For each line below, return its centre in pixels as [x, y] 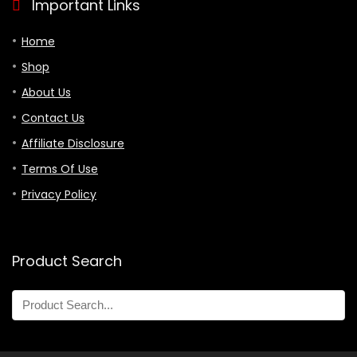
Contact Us [53, 118]
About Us [46, 92]
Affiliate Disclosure [73, 143]
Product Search [67, 261]
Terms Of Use [60, 169]
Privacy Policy [59, 194]
